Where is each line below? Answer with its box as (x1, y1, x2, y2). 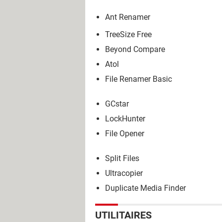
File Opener (105, 128, 144, 138)
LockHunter (105, 113, 145, 123)
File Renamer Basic (105, 74, 172, 84)
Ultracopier (105, 168, 143, 178)
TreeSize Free (105, 29, 152, 39)
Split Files (105, 153, 139, 163)
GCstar (105, 99, 129, 109)
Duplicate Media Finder (105, 183, 186, 193)
